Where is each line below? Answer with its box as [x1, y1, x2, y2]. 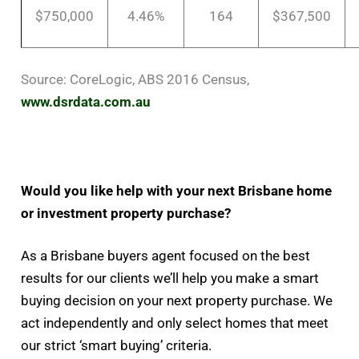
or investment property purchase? [21, 204, 232, 221]
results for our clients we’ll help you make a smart [21, 270, 320, 287]
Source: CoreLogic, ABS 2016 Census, [21, 71, 250, 88]
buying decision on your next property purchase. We [21, 292, 333, 309]
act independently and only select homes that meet [21, 315, 329, 332]
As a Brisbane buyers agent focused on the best [21, 248, 311, 264]
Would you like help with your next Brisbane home [21, 182, 333, 199]
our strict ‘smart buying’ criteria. [21, 337, 212, 354]
